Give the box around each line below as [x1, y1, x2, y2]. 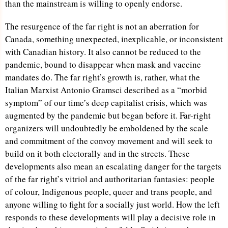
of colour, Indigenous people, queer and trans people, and [5, 186, 212, 197]
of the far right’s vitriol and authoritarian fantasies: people [5, 173, 215, 185]
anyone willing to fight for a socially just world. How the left [5, 198, 220, 210]
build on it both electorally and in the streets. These [5, 148, 190, 159]
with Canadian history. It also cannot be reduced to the [5, 46, 201, 58]
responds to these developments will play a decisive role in [5, 211, 216, 223]
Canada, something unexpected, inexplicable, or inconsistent [5, 33, 223, 45]
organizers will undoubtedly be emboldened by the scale [5, 122, 208, 134]
